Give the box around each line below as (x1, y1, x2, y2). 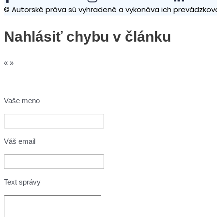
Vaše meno (4, 96, 40, 105)
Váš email (4, 137, 35, 146)
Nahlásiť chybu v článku (4, 28, 171, 45)
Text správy (4, 178, 41, 186)
